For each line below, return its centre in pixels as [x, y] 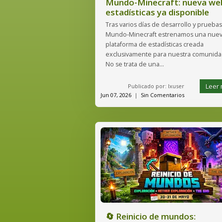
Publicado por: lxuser [156, 86]
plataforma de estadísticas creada [155, 44]
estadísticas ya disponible [157, 12]
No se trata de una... [135, 64]
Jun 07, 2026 [116, 95]
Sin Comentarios [163, 95]
